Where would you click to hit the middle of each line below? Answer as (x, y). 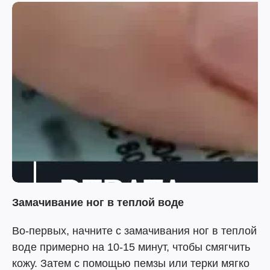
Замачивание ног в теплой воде (98, 202)
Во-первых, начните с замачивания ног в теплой (134, 231)
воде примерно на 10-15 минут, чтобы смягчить (131, 247)
